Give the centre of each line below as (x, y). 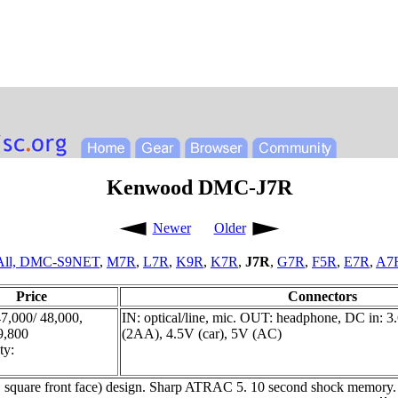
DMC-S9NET (60, 261)
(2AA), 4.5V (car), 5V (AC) (202, 333)
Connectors (322, 296)
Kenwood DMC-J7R (199, 187)
